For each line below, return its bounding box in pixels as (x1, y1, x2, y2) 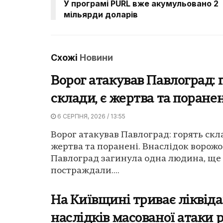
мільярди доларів (64, 9, 138, 19)
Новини (80, 52, 113, 63)
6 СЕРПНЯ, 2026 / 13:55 (56, 112, 125, 120)
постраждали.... (51, 166, 119, 176)
